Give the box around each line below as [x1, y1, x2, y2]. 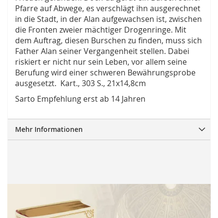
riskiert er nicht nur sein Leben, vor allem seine [15, 56, 187, 68]
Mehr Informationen [15, 125, 83, 134]
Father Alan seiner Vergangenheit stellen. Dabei [15, 46, 189, 57]
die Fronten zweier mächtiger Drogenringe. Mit [15, 24, 186, 36]
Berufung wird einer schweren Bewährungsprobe [15, 67, 196, 78]
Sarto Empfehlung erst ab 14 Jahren [15, 93, 145, 105]
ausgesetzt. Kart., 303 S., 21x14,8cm [15, 78, 146, 89]
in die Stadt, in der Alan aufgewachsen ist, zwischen [15, 14, 202, 25]
